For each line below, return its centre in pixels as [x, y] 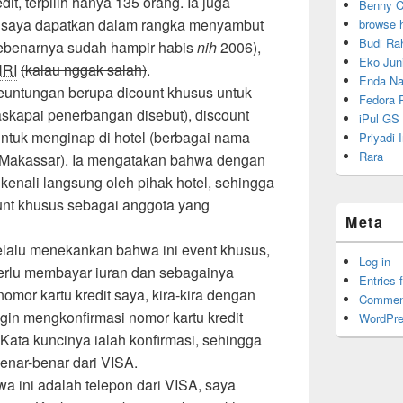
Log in [375, 261]
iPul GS [379, 118]
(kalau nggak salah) [84, 70]
